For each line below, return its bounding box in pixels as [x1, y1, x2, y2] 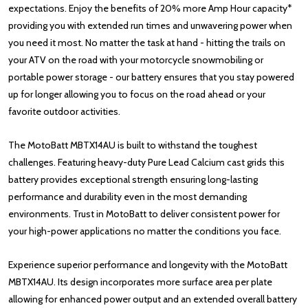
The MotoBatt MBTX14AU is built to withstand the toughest [8, 139, 257, 151]
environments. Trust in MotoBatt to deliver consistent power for [8, 208, 280, 220]
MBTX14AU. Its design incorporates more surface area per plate [8, 276, 272, 288]
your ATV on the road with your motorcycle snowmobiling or [8, 54, 263, 66]
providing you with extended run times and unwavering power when [8, 19, 292, 32]
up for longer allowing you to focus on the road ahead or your [8, 88, 265, 100]
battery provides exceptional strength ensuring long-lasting [8, 173, 258, 186]
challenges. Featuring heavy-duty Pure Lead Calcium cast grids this [8, 156, 285, 168]
